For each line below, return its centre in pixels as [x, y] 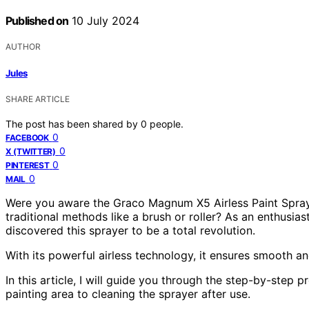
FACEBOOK [27, 137]
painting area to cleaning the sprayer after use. [128, 293]
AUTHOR [23, 47]
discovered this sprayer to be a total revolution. [130, 230]
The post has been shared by [73, 123]
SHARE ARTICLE [38, 99]
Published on [37, 21]
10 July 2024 [104, 21]
